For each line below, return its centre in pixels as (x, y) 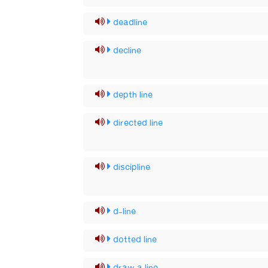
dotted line (135, 240)
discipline (132, 167)
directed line (138, 123)
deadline (130, 23)
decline (127, 51)
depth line (133, 95)
